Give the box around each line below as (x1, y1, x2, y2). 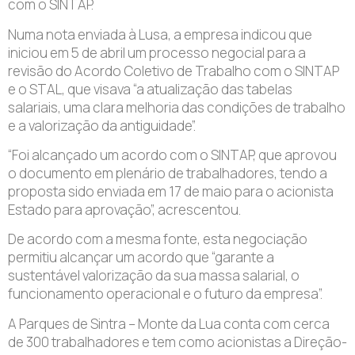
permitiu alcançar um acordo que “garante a (8, 248, 274, 267)
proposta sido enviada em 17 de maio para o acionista (8, 182, 334, 200)
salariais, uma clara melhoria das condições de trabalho (8, 97, 345, 116)
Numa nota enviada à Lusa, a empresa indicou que (8, 25, 312, 44)
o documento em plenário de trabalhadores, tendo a (8, 164, 327, 182)
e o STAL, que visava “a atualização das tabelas (8, 79, 292, 98)
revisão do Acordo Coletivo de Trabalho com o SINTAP (8, 61, 339, 80)
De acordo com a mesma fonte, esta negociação (8, 230, 307, 249)
